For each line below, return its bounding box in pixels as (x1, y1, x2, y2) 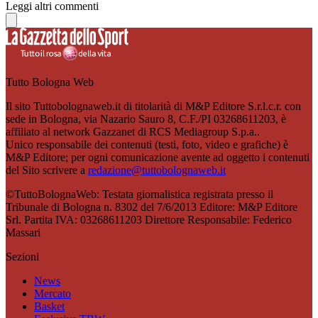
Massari (6, 226, 40, 238)
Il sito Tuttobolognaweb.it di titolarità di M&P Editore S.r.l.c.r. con (6, 99, 301, 112)
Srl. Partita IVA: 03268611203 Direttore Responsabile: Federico (6, 213, 292, 226)
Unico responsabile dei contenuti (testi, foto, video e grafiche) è (6, 138, 288, 150)
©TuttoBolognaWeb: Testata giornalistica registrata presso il (6, 187, 273, 200)
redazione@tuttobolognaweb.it (88, 163, 226, 176)
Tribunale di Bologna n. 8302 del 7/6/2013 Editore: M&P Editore (6, 200, 297, 213)
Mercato (34, 287, 71, 300)
